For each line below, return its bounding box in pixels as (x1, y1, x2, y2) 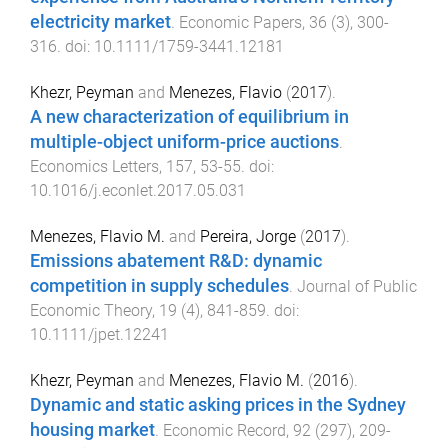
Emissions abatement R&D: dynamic (30, 250, 322, 271)
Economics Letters (30, 157, 159, 176)
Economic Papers (179, 13, 302, 33)
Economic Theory (30, 300, 152, 320)
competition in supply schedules (30, 275, 289, 296)
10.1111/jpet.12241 (30, 324, 169, 344)
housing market (30, 419, 155, 440)
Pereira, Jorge (200, 226, 296, 246)
